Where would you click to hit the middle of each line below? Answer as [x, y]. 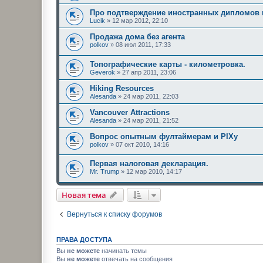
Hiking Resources [122, 88]
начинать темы [123, 250]
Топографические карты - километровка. [168, 64]
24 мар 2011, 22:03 [151, 96]
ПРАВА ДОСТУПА [84, 239]
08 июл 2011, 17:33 [143, 45]
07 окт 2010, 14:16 [142, 144]
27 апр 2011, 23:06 [149, 72]
